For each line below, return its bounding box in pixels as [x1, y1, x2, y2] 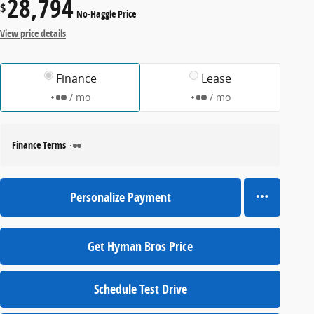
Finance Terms [12, 138, 66, 151]
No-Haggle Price [76, 7, 136, 20]
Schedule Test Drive [93, 280, 187, 299]
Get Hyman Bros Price [88, 238, 193, 256]
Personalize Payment [70, 188, 171, 206]
